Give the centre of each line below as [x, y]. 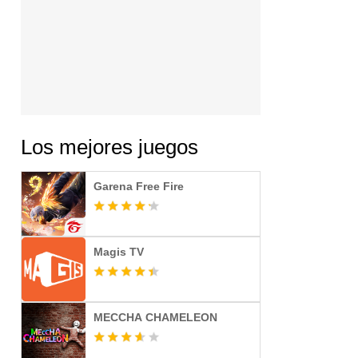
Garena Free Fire [139, 186]
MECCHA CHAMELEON [155, 317]
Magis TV [119, 252]
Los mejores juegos [109, 147]
